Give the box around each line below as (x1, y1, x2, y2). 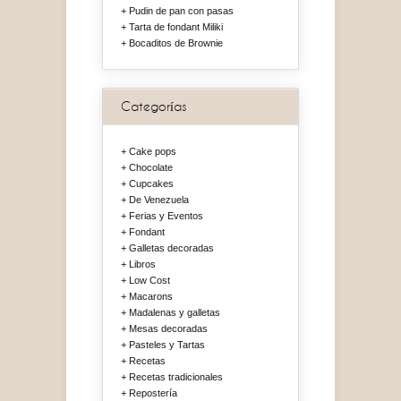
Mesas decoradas (129, 323, 208, 335)
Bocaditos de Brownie (129, 38, 223, 49)
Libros (129, 259, 156, 270)
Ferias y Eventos (129, 210, 203, 222)
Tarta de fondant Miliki (129, 21, 223, 33)
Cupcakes (129, 178, 174, 190)
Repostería (129, 388, 177, 399)
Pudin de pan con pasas (129, 5, 234, 17)
